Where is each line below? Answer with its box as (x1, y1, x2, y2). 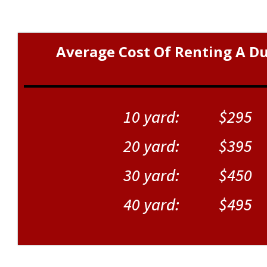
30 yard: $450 (123, 164, 252, 188)
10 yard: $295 (123, 105, 252, 130)
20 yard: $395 (123, 135, 252, 159)
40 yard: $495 (123, 193, 252, 218)
